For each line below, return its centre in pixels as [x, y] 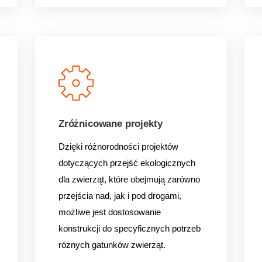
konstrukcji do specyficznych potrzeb [129, 228]
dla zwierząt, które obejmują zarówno [129, 179]
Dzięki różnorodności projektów [118, 146]
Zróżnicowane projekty [110, 124]
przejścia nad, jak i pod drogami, [120, 196]
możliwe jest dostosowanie [109, 212]
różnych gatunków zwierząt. [112, 245]
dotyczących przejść [99, 163]
